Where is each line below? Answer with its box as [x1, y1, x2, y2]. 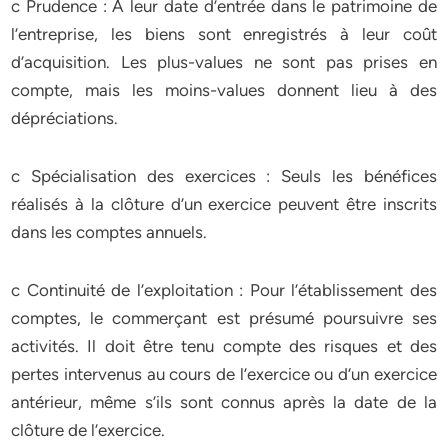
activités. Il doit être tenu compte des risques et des [11, 336, 437, 356]
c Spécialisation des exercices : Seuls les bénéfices [11, 166, 437, 186]
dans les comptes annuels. [11, 222, 208, 242]
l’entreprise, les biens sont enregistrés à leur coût [11, 24, 437, 44]
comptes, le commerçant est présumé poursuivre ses [11, 308, 437, 328]
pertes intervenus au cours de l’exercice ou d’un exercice [11, 364, 437, 384]
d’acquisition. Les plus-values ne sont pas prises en [11, 52, 437, 72]
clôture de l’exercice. [11, 420, 166, 440]
